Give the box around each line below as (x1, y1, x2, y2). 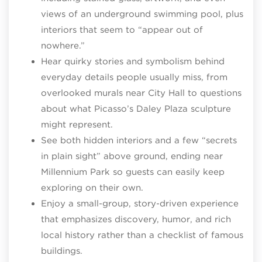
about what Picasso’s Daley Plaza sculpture (41, 103, 231, 114)
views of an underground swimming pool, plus (41, 8, 243, 19)
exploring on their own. (41, 182, 143, 193)
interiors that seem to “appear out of (41, 24, 203, 35)
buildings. (41, 245, 82, 256)
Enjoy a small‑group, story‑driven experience (41, 198, 239, 209)
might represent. (41, 119, 113, 130)
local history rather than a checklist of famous (41, 229, 243, 240)
